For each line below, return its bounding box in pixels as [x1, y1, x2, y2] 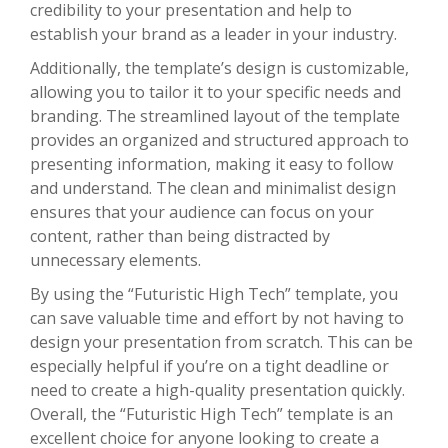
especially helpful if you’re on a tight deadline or [30, 354, 389, 377]
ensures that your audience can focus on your [30, 200, 374, 223]
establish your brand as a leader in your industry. [30, 22, 397, 45]
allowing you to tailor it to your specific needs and [30, 80, 401, 103]
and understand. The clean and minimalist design [30, 176, 396, 199]
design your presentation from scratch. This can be [30, 330, 413, 353]
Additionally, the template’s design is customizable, [30, 56, 409, 79]
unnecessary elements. [30, 248, 201, 271]
